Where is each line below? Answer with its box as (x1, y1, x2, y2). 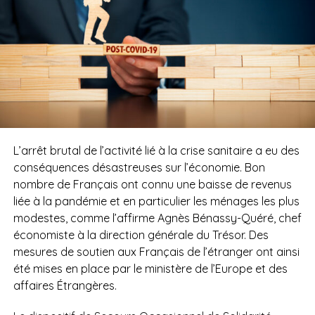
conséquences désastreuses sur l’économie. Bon (13, 160, 265, 174)
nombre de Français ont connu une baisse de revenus (13, 176, 292, 191)
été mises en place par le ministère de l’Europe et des (13, 261, 288, 276)
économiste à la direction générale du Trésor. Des (13, 227, 269, 242)
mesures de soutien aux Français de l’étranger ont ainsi (13, 244, 300, 259)
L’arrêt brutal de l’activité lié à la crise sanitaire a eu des (13, 143, 300, 157)
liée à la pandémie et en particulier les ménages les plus (13, 193, 300, 208)
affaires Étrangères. (13, 278, 117, 292)
